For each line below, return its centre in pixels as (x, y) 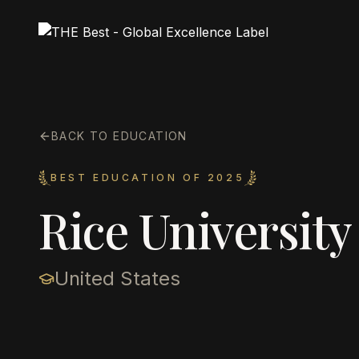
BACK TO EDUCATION (119, 136)
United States (117, 278)
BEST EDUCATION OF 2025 (148, 177)
